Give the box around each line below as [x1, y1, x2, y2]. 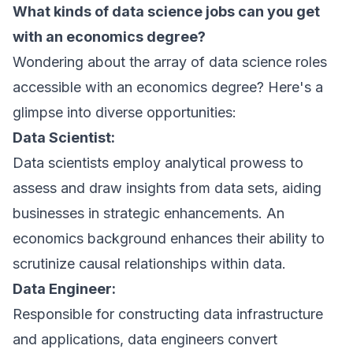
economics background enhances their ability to [13, 230, 325, 247]
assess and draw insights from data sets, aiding [13, 180, 321, 196]
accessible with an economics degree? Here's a [13, 79, 323, 95]
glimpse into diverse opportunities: [13, 104, 236, 121]
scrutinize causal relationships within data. [13, 255, 286, 272]
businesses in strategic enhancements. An [13, 205, 284, 221]
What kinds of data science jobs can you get [13, 3, 320, 20]
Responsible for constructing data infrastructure [13, 306, 323, 322]
